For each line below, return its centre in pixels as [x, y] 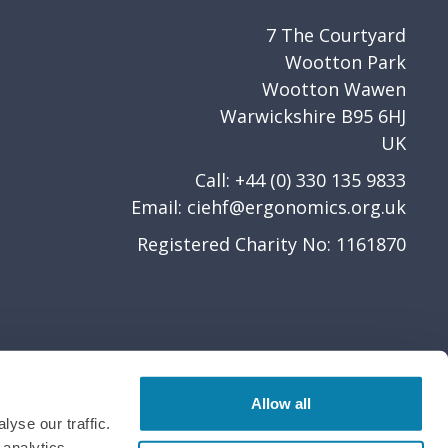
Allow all [281, 403]
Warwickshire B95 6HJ [313, 116]
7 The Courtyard [336, 35]
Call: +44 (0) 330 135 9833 [300, 180]
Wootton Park [345, 62]
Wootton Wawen [334, 89]
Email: [159, 207]
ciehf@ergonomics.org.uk [296, 207]
